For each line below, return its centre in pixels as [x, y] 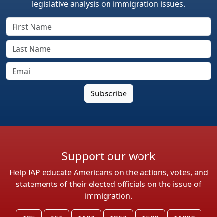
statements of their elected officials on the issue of [108, 184]
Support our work [108, 156]
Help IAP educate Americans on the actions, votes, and [108, 172]
